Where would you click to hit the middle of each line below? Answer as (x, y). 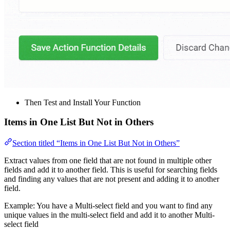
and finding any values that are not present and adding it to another (112, 179)
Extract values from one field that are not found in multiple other (108, 161)
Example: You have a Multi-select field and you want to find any (108, 206)
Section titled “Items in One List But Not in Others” (96, 143)
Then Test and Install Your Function (83, 102)
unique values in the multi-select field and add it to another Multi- (109, 215)
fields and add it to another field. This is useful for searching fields (111, 170)
